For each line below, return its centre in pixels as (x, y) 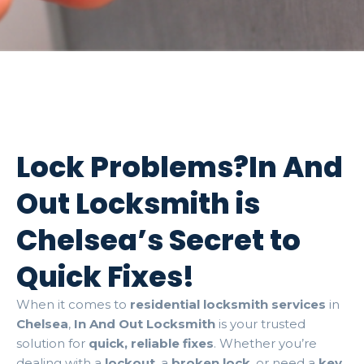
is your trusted (260, 323)
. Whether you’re (265, 343)
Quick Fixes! (105, 276)
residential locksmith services (228, 304)
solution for (52, 343)
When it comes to (73, 304)
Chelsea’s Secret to (158, 240)
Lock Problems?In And (180, 167)
